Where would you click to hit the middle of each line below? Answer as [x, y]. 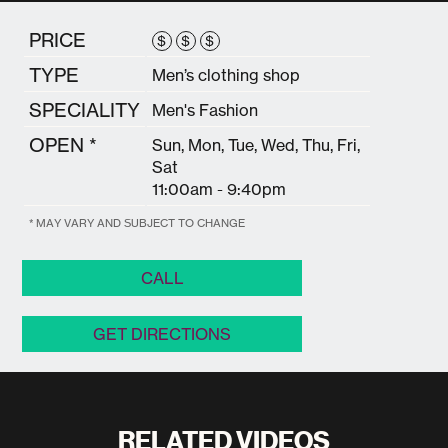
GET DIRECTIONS [162, 333]
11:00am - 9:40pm [219, 188]
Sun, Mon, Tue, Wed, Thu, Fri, [256, 144]
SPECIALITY [85, 109]
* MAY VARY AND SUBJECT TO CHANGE [137, 222]
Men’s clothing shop [226, 74]
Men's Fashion [205, 109]
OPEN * [63, 144]
